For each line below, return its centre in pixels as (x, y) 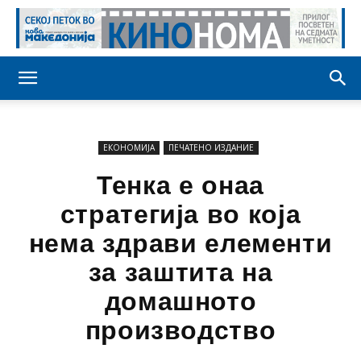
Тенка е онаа (180, 185)
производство (180, 330)
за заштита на (180, 272)
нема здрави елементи (180, 243)
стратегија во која (180, 214)
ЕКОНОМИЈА (129, 147)
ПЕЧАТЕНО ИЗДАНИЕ (211, 147)
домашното (180, 301)
